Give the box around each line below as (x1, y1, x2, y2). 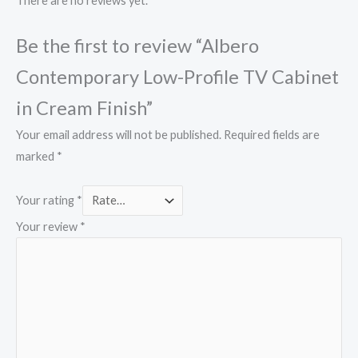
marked (16, 149, 57, 163)
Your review (16, 220, 80, 234)
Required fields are (224, 127, 320, 141)
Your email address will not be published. (16, 127, 221, 141)
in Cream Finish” (16, 96, 153, 119)
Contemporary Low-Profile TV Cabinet (16, 65, 339, 88)
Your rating (16, 193, 77, 208)
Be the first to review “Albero (16, 34, 259, 57)
